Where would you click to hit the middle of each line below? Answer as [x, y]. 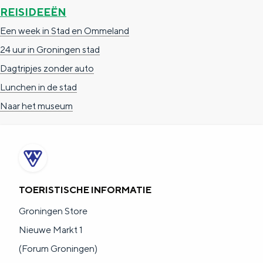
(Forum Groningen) [58, 249]
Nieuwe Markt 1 [51, 230]
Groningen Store [53, 211]
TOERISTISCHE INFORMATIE [85, 190]
